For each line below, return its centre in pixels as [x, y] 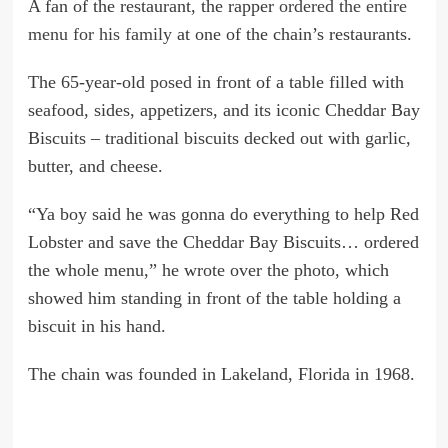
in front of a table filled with [297, 81]
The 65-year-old [88, 81]
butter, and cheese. [95, 165]
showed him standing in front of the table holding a [214, 297]
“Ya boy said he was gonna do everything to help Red [223, 213]
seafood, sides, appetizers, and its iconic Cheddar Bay [223, 109]
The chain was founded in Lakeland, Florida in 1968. [221, 373]
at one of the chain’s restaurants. [291, 33]
